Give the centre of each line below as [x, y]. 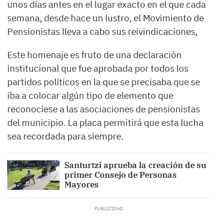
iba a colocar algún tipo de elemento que [90, 96]
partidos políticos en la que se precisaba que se [104, 82]
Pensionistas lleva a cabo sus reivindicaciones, [102, 32]
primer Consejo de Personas [121, 175]
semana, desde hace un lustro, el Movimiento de [106, 18]
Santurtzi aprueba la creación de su [136, 165]
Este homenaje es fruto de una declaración [94, 55]
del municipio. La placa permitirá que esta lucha [105, 123]
